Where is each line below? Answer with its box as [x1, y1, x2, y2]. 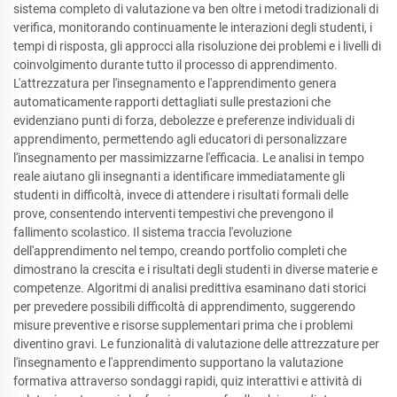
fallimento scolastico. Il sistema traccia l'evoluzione [13, 224, 292, 239]
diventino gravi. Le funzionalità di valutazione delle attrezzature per [13, 336, 379, 351]
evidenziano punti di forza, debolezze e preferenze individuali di [13, 113, 354, 128]
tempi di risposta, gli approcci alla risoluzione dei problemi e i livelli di [13, 38, 381, 53]
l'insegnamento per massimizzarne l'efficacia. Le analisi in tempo [13, 150, 364, 165]
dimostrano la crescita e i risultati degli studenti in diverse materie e [13, 261, 378, 276]
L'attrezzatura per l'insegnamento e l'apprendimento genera [13, 75, 337, 90]
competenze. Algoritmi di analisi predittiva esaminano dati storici [13, 280, 366, 295]
